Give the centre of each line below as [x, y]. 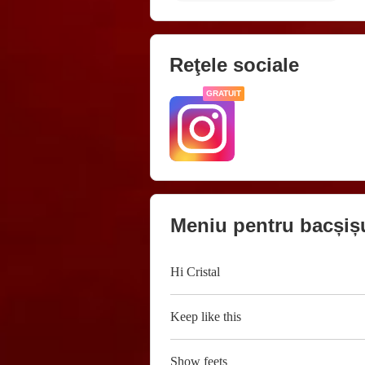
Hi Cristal [195, 272]
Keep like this [206, 317]
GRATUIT [224, 93]
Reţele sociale [234, 64]
